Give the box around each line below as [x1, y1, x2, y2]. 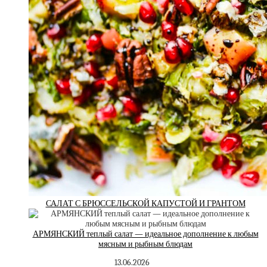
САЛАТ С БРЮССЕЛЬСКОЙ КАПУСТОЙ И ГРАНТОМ [45, 198, 246, 209]
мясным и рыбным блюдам [98, 238, 193, 249]
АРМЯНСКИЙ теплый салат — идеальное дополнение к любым [32, 228, 259, 239]
